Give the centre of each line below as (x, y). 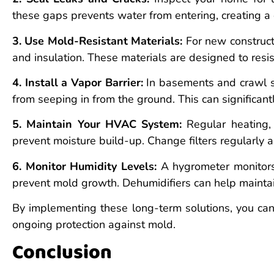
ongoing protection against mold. (94, 225)
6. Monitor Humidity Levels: (84, 166)
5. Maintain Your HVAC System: (97, 124)
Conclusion (62, 253)
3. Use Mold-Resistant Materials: (98, 41)
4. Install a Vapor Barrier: (78, 82)
